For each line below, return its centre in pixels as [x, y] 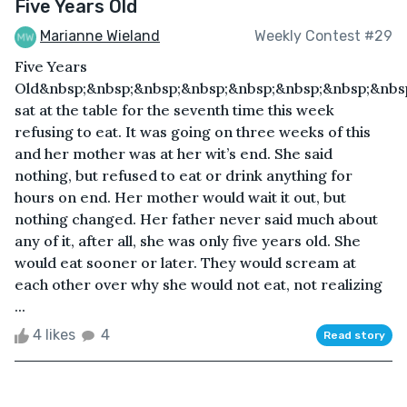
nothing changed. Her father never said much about [196, 218]
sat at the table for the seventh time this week [174, 109]
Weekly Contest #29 [323, 36]
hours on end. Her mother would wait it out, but [180, 197]
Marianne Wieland [100, 36]
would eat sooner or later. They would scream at [185, 262]
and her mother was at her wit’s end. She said [174, 153]
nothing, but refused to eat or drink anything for [184, 175]
